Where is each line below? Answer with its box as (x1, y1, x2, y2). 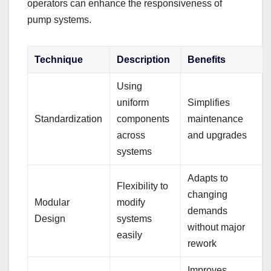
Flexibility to (117, 180, 169, 191)
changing (188, 189, 228, 200)
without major (188, 221, 246, 232)
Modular (34, 197, 70, 207)
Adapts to (188, 172, 229, 183)
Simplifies (188, 97, 230, 108)
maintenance (188, 113, 244, 124)
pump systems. (27, 14, 91, 25)
